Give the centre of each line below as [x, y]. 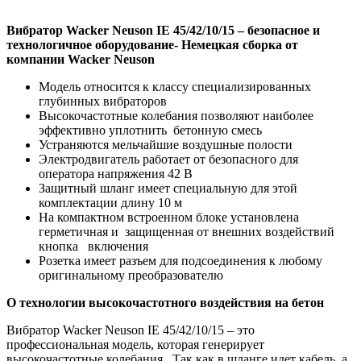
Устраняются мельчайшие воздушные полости [166, 144]
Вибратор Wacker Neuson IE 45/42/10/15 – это [131, 330]
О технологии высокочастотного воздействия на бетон [165, 302]
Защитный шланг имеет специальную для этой [168, 188]
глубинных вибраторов [103, 101]
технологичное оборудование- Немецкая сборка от [152, 44]
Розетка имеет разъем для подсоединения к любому [180, 260]
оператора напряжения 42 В [116, 173]
